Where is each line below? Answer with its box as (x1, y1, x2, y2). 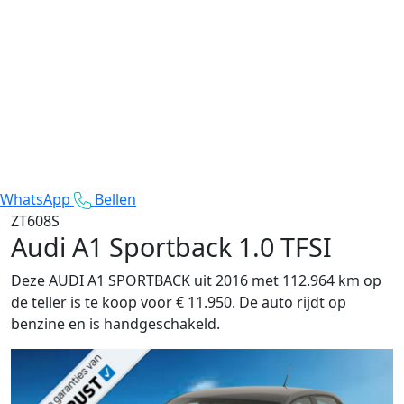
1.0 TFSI (238, 228, 332, 264)
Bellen (95, 188, 136, 209)
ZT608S (11, 210, 60, 231)
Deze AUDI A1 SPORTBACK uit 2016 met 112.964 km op (11, 270, 381, 290)
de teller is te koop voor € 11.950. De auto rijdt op (11, 291, 346, 312)
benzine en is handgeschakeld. (11, 313, 220, 334)
